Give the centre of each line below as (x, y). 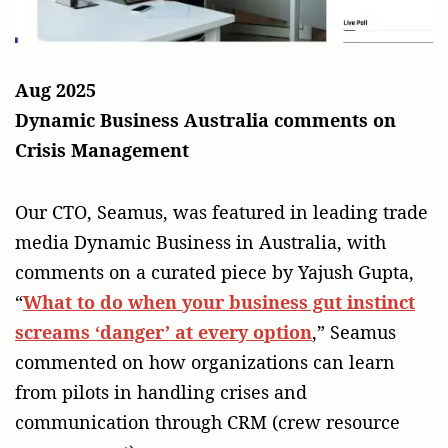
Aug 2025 (55, 90)
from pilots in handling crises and (161, 392)
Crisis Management (102, 150)
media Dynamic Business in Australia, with (200, 242)
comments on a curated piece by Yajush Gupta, (214, 272)
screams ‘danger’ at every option (163, 332)
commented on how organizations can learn (205, 362)
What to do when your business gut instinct (219, 302)
